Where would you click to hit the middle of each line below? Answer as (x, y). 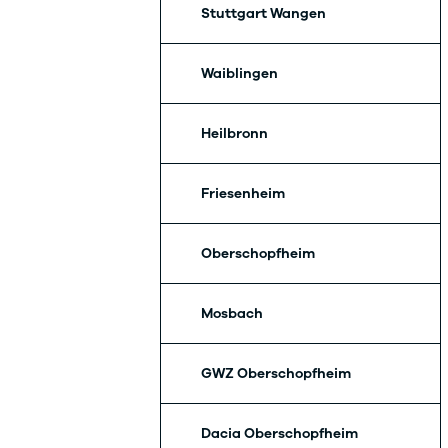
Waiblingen (239, 73)
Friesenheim (243, 193)
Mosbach (232, 313)
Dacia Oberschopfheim (279, 433)
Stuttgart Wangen (263, 13)
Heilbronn (234, 133)
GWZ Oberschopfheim (276, 373)
